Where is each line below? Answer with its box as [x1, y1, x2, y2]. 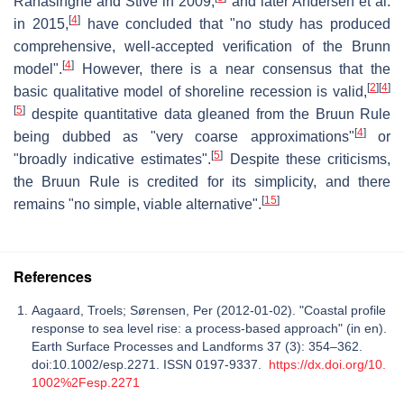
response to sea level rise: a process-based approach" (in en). [32, 320, 387, 335]
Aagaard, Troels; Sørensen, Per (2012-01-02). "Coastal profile [32, 302, 386, 317]
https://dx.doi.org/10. [269, 356, 386, 372]
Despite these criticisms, [223, 151, 391, 167]
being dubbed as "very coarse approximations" [14, 128, 354, 144]
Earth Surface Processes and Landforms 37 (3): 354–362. [32, 338, 363, 353]
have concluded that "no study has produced [79, 15, 390, 32]
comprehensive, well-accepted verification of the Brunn [14, 38, 390, 54]
